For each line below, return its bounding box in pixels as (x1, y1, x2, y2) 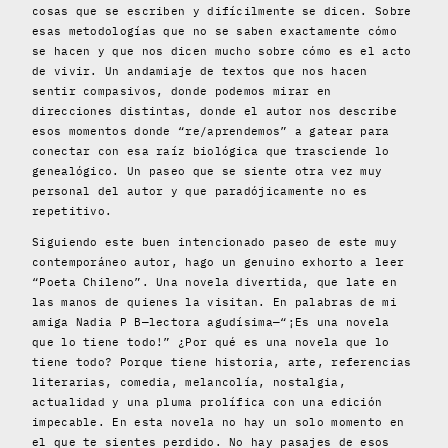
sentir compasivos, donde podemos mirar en (32, 83, 332, 98)
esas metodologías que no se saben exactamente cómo (32, 23, 397, 38)
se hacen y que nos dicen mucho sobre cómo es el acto (32, 43, 412, 58)
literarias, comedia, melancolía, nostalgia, (32, 374, 346, 389)
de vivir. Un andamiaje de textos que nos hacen (32, 63, 368, 78)
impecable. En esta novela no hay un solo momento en (32, 414, 405, 429)
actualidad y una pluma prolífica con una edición (32, 394, 383, 409)
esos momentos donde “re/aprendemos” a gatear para (32, 123, 390, 138)
